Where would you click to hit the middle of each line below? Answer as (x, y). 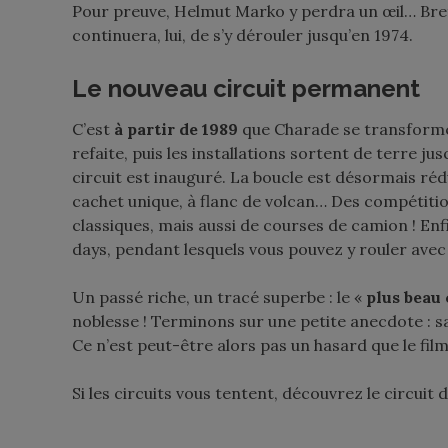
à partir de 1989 (176, 129)
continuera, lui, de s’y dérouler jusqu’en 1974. (242, 35)
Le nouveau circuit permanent (246, 88)
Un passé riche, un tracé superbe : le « (219, 297)
